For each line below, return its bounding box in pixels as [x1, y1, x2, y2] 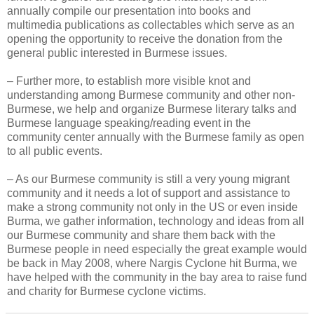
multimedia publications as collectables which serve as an [7, 18, 294, 31]
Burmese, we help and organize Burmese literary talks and [7, 102, 296, 115]
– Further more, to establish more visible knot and [7, 74, 251, 87]
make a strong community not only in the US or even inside [7, 200, 298, 213]
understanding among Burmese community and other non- [7, 88, 295, 101]
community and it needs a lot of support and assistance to [7, 186, 290, 199]
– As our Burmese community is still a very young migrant [7, 172, 289, 185]
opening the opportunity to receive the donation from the [7, 32, 282, 45]
